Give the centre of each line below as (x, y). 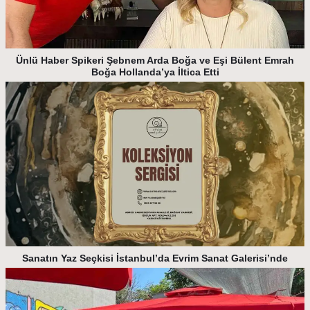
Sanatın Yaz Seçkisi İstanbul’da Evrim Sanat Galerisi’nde (155, 258)
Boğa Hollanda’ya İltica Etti (155, 72)
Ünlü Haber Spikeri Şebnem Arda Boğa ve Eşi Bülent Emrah (155, 61)
